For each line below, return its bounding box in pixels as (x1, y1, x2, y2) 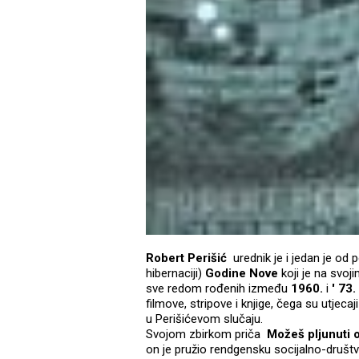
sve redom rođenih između (146, 281, 291, 296)
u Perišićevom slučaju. (146, 312, 263, 327)
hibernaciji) (146, 266, 205, 281)
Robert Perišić (146, 251, 227, 266)
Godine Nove (205, 266, 278, 281)
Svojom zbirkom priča (146, 327, 267, 342)
